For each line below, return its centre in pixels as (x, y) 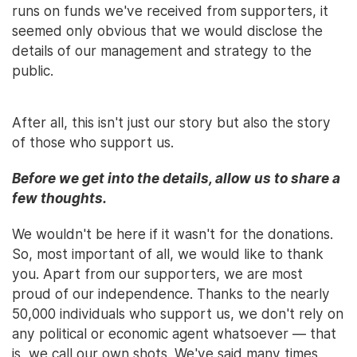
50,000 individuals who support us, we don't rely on (178, 314)
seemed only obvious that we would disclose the (167, 31)
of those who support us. (93, 142)
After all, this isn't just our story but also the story (171, 122)
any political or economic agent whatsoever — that (174, 333)
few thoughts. (59, 198)
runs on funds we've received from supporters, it (170, 11)
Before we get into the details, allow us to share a (176, 178)
